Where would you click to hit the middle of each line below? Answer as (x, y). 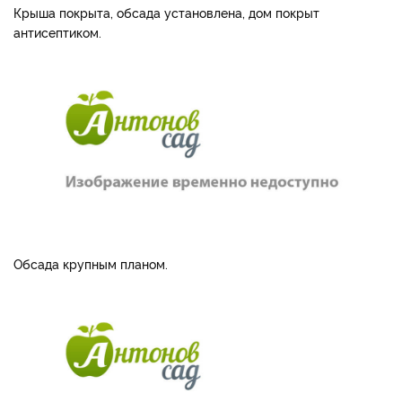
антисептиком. (57, 31)
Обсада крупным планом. (91, 264)
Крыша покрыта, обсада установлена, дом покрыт (166, 12)
